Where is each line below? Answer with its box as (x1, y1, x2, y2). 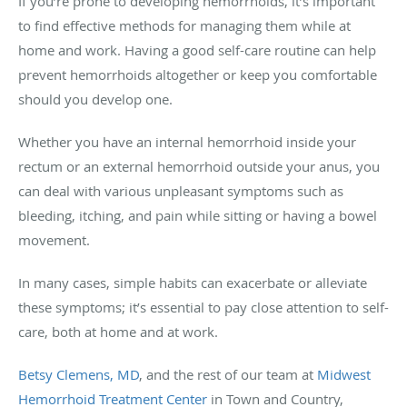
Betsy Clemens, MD (18, 365, 139, 384)
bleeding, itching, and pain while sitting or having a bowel (18, 206, 377, 225)
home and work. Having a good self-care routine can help (18, 41, 376, 60)
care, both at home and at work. (18, 323, 222, 342)
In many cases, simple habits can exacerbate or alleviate (18, 273, 367, 293)
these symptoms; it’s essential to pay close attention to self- (18, 298, 389, 317)
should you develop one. (18, 90, 176, 109)
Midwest (317, 365, 371, 384)
